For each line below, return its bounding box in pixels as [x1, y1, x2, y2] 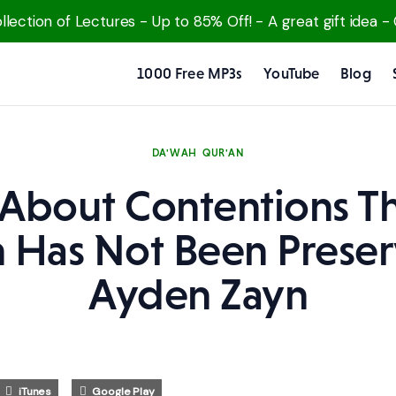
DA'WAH [151, 146, 197, 159]
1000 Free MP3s [137, 65, 243, 82]
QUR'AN [202, 146, 245, 159]
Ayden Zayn [88, 268, 308, 319]
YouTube [263, 65, 320, 82]
